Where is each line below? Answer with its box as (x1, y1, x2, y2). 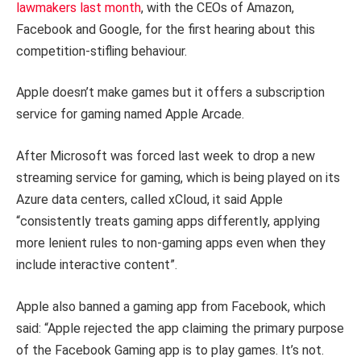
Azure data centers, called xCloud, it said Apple (16, 192, 283, 208)
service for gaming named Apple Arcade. (16, 106, 244, 122)
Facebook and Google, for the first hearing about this (16, 21, 315, 37)
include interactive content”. (16, 257, 177, 273)
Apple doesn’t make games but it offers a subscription (16, 85, 325, 101)
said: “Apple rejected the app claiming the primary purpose (16, 320, 344, 336)
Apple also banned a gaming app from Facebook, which (16, 298, 326, 314)
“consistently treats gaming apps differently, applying (16, 214, 320, 230)
